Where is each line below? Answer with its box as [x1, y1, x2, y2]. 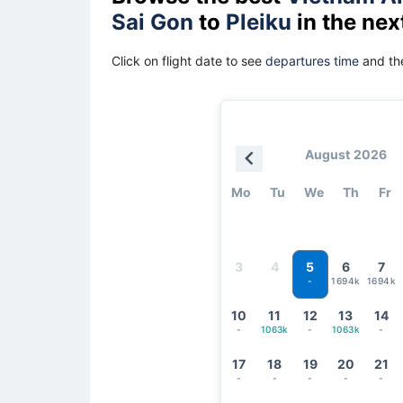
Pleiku [226, 8, 291, 35]
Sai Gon [112, 8, 193, 35]
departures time [265, 52, 359, 68]
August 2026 [304, 146, 388, 162]
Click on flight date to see [112, 52, 265, 68]
